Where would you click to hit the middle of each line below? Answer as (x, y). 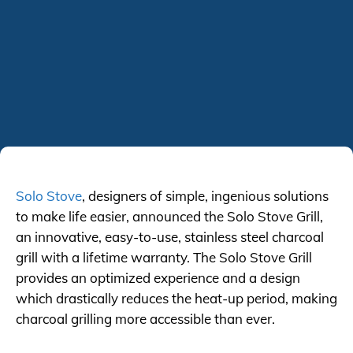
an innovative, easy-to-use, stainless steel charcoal (170, 237)
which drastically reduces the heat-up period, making (176, 298)
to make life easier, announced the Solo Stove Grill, (169, 216)
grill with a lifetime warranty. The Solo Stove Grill (164, 257)
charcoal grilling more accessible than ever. (145, 319)
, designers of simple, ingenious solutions (205, 196)
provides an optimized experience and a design (158, 278)
